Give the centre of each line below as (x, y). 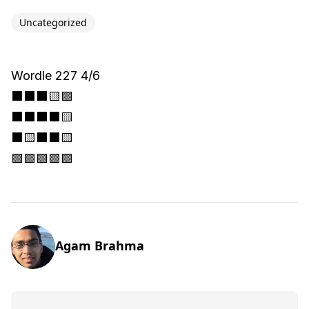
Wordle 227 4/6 (56, 76)
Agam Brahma (100, 246)
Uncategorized (53, 22)
